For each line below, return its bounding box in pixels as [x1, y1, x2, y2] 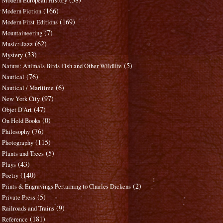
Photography [2, 138, 34, 147]
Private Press [2, 193, 36, 202]
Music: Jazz [2, 40, 33, 49]
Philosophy [2, 127, 30, 136]
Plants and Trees [2, 149, 44, 158]
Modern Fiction [2, 7, 42, 16]
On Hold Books [2, 116, 41, 125]
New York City [2, 95, 40, 104]
